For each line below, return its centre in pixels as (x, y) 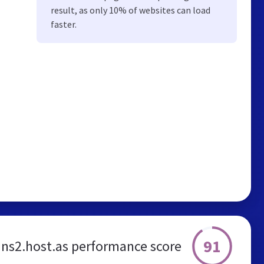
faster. (64, 24)
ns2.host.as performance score (91, 246)
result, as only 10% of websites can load (131, 10)
